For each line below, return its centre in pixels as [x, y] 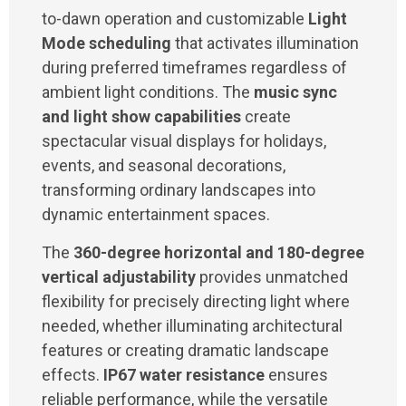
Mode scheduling [106, 43]
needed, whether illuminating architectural [192, 325]
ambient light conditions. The [148, 92]
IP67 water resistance [184, 374]
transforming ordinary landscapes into [179, 190]
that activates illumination [265, 43]
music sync [295, 92]
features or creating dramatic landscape [185, 350]
